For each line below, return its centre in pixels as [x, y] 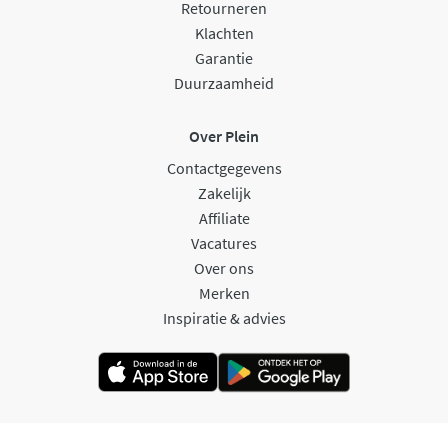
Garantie [224, 57]
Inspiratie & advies [224, 317]
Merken [224, 292]
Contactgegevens [224, 167]
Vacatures [224, 242]
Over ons [224, 267]
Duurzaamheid [224, 82]
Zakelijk [224, 192]
